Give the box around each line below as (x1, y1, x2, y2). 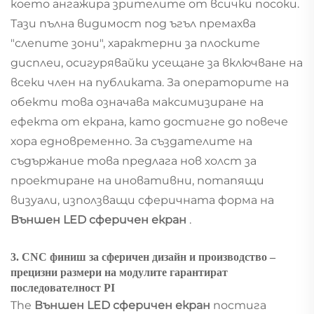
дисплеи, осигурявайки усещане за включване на (11, 55, 303, 69)
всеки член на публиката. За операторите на (11, 75, 289, 89)
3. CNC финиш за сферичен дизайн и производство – (11, 250, 275, 263)
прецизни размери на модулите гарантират (11, 266, 228, 278)
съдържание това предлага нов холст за (11, 153, 257, 168)
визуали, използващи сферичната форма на (11, 193, 274, 207)
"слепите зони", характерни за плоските (11, 36, 260, 50)
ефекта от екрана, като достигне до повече (11, 114, 288, 128)
